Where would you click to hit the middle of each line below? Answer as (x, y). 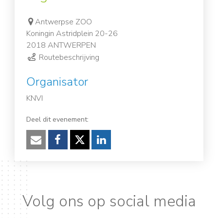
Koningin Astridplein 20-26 (72, 34)
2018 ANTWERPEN (61, 45)
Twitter (98, 150)
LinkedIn (121, 150)
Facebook (80, 150)
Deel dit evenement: (57, 119)
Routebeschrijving (68, 58)
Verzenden (61, 150)
